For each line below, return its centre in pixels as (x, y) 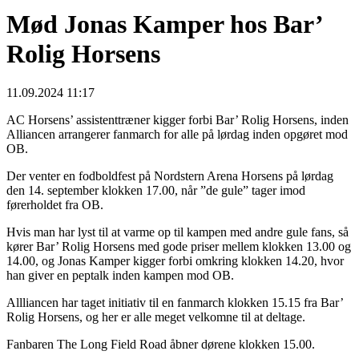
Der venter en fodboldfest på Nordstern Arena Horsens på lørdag (170, 176)
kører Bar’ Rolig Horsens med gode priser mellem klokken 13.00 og (179, 247)
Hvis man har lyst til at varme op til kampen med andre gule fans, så (177, 232)
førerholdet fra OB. (55, 205)
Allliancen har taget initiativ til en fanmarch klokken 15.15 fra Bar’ (175, 303)
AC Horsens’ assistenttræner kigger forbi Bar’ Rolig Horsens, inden (177, 120)
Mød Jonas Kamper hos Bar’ (164, 24)
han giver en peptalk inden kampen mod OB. (120, 276)
